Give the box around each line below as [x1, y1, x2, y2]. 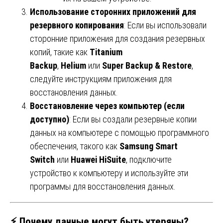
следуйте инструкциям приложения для [30, 74, 172, 85]
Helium [61, 60, 86, 71]
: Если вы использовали [124, 20, 207, 31]
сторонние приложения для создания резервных [30, 33, 205, 44]
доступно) [30, 114, 69, 125]
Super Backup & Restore [102, 60, 192, 71]
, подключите [126, 154, 172, 165]
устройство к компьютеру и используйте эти [30, 168, 188, 179]
